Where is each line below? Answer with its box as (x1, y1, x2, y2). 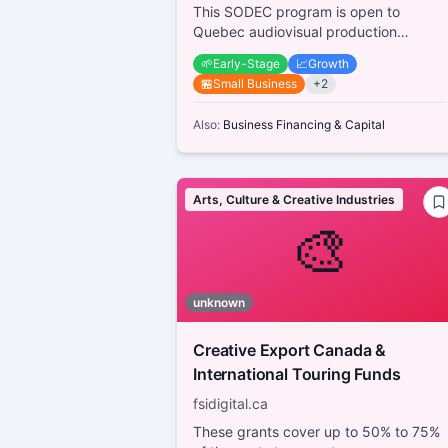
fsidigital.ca (193, 394, 268, 412)
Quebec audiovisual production (193, 22, 397, 40)
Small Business (213, 75, 297, 91)
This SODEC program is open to (193, 2, 400, 20)
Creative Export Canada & (193, 339, 387, 360)
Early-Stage (213, 55, 280, 71)
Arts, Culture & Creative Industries (193, 191, 395, 207)
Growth (308, 55, 349, 71)
